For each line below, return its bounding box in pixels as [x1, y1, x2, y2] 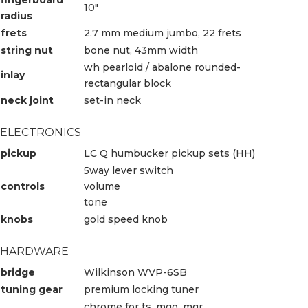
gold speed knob [84, 212, 168, 225]
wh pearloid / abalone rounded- [84, 60, 241, 74]
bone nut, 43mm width [84, 43, 198, 56]
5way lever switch [84, 164, 173, 177]
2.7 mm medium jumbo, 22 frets [84, 26, 241, 39]
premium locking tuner [84, 283, 199, 296]
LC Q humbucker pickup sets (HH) [84, 146, 255, 159]
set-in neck [84, 93, 141, 107]
